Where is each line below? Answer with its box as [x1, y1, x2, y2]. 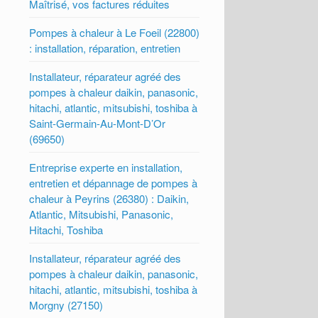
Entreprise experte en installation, [29, 159, 183, 175]
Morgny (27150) [29, 297, 104, 312]
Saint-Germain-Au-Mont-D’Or [29, 115, 166, 131]
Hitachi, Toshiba [29, 221, 104, 237]
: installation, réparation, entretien [29, 40, 181, 55]
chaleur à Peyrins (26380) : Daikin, [29, 190, 190, 206]
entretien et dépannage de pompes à [29, 175, 198, 190]
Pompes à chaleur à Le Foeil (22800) [29, 24, 200, 40]
